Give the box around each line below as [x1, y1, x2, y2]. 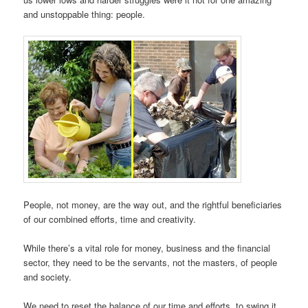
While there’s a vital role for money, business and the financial [23, 241, 271, 254]
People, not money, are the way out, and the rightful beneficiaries [23, 197, 283, 211]
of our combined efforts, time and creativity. [23, 212, 197, 225]
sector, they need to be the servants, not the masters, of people [23, 255, 278, 269]
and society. [23, 269, 72, 283]
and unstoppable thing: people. [23, 7, 146, 21]
